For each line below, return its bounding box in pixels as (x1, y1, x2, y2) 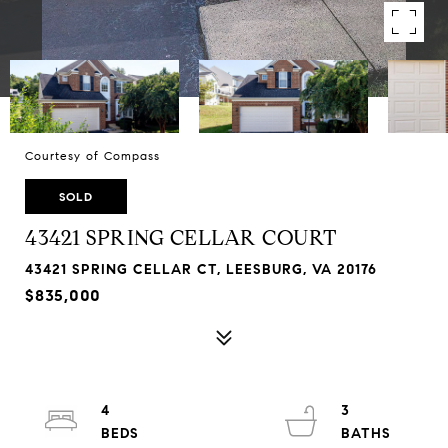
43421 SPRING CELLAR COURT (25, 225, 338, 251)
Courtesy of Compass (25, 148, 160, 163)
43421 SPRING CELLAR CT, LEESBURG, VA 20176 (25, 261, 377, 278)
